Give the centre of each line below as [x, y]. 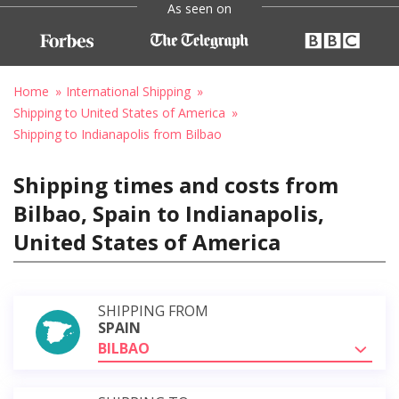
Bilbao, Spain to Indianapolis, [169, 213]
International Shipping [128, 91]
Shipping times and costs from [176, 184]
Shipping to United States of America [119, 112]
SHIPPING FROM [153, 310]
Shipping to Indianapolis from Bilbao [118, 134]
